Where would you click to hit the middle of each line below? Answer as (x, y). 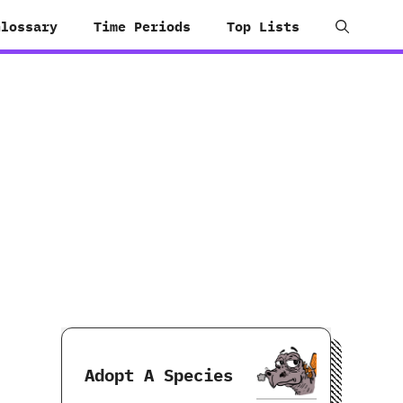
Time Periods (142, 27)
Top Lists (263, 27)
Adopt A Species (159, 375)
